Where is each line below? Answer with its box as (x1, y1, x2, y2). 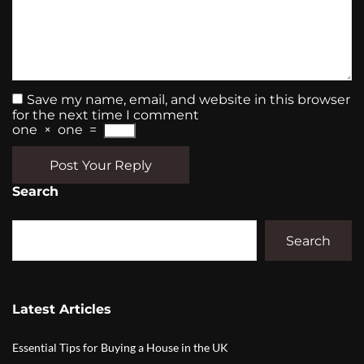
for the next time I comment (12, 107, 199, 123)
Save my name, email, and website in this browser (27, 92, 350, 108)
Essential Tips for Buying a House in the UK (12, 340, 228, 355)
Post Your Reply (50, 157, 152, 173)
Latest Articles (12, 301, 111, 318)
